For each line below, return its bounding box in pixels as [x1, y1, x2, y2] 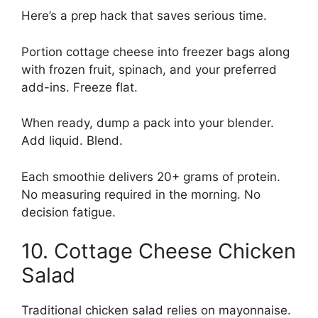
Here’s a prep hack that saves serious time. [21, 9, 267, 23]
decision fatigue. [21, 204, 116, 219]
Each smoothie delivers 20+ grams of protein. [21, 169, 280, 184]
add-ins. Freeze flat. [21, 79, 138, 94]
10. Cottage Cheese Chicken [21, 238, 296, 264]
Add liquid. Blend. [21, 133, 123, 148]
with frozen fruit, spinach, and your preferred [21, 62, 277, 77]
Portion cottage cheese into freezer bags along [21, 44, 290, 59]
